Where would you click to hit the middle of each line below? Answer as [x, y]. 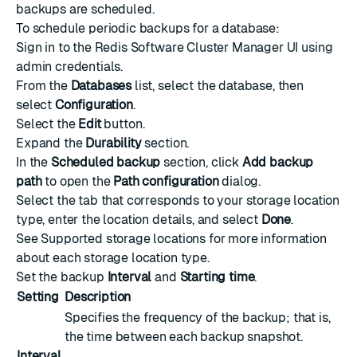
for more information [266, 239]
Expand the [51, 143]
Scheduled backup [106, 162]
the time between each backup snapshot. [184, 337]
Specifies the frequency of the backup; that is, [198, 318]
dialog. [240, 181]
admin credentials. [70, 67]
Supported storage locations [124, 239]
